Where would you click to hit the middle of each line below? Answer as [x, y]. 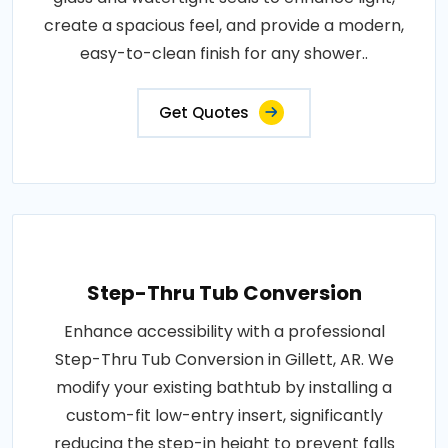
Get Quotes [204, 112]
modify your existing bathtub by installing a [224, 387]
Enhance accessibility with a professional [224, 331]
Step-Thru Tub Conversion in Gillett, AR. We [224, 359]
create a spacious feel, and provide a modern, [224, 25]
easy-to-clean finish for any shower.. [224, 53]
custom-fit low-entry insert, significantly [224, 415]
